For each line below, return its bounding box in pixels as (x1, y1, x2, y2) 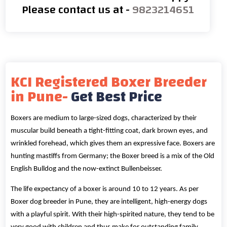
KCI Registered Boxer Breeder (11, 68, 207, 96)
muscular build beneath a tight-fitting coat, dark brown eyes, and (11, 127, 208, 135)
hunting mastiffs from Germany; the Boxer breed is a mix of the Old (11, 153, 215, 161)
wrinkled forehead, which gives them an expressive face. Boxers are (11, 140, 215, 148)
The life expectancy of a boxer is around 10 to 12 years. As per (11, 185, 199, 194)
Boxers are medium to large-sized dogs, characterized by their (11, 115, 197, 123)
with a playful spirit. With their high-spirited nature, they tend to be (11, 211, 215, 219)
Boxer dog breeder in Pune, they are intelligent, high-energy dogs (11, 198, 208, 206)
